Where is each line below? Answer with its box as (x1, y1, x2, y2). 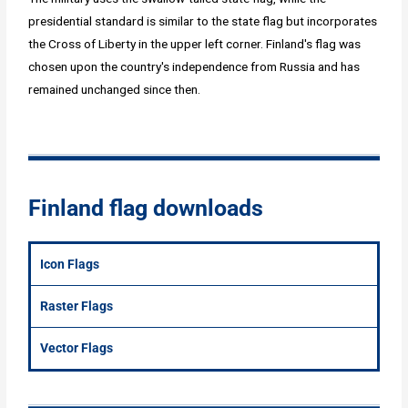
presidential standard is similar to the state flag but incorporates (28, 14, 378, 29)
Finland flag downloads (28, 195, 264, 222)
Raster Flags (40, 299, 114, 314)
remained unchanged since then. (28, 82, 201, 97)
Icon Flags (40, 257, 100, 272)
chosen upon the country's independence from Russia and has (28, 59, 361, 75)
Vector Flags (40, 341, 114, 356)
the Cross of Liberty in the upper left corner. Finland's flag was (28, 36, 362, 52)
